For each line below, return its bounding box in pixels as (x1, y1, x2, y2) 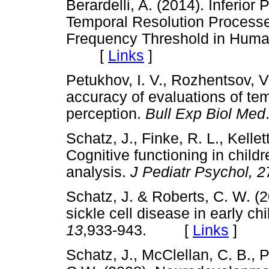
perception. (66, 105, 145, 122)
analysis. (66, 163, 130, 180)
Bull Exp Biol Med (145, 105, 265, 122)
